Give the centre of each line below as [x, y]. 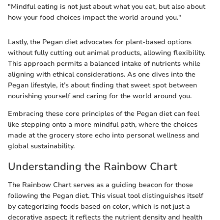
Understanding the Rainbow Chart [93, 166]
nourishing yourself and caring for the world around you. [100, 96]
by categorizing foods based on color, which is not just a [99, 207]
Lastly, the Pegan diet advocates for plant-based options [100, 42]
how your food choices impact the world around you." [95, 17]
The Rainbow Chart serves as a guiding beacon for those [100, 185]
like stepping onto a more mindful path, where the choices [103, 124]
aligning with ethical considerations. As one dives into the [102, 74]
